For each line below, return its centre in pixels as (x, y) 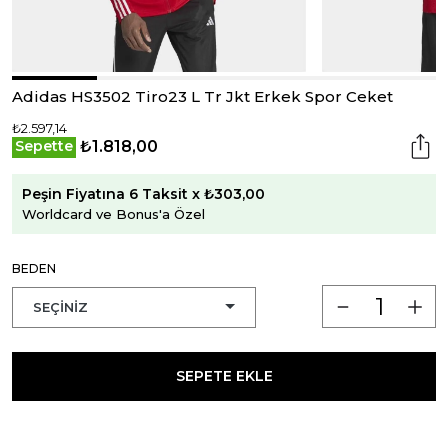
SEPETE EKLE (224, 375)
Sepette (44, 146)
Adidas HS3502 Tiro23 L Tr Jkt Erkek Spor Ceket (202, 96)
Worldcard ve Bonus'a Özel (113, 213)
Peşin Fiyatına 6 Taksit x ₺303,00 (143, 193)
